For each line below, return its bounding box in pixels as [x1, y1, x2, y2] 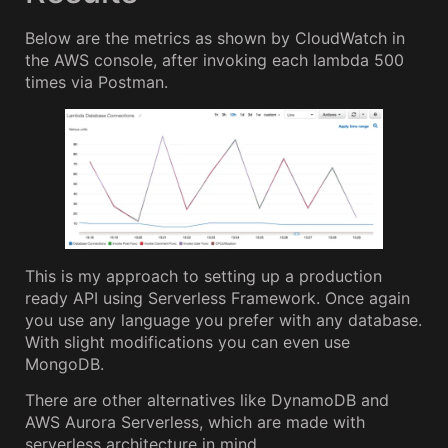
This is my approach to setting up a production [25, 266, 382, 287]
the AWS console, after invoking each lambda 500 [25, 50, 404, 71]
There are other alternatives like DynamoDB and [25, 390, 389, 411]
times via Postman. [25, 72, 168, 93]
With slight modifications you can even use [25, 332, 350, 353]
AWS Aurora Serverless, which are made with [25, 412, 365, 433]
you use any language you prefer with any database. [25, 310, 422, 331]
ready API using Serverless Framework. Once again [25, 288, 410, 309]
